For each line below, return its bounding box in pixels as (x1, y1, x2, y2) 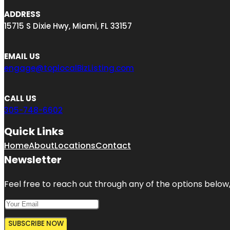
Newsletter (4, 152, 62, 167)
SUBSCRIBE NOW (8, 218, 64, 228)
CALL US (4, 92, 36, 104)
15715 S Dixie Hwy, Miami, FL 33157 (4, 20, 132, 31)
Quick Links (4, 124, 64, 139)
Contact (95, 139, 131, 151)
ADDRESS (4, 8, 41, 20)
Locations (54, 139, 95, 151)
